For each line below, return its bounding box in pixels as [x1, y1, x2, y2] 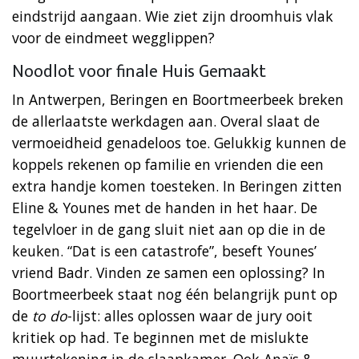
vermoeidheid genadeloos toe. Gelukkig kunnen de [12, 132, 346, 152]
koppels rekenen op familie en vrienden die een [12, 154, 324, 174]
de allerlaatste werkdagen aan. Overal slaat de [12, 111, 320, 131]
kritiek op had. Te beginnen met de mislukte [12, 327, 309, 347]
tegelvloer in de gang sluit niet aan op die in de [12, 219, 325, 239]
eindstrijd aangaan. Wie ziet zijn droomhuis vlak [12, 6, 333, 26]
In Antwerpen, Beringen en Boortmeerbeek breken [12, 89, 344, 109]
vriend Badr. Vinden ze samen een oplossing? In [12, 262, 325, 282]
